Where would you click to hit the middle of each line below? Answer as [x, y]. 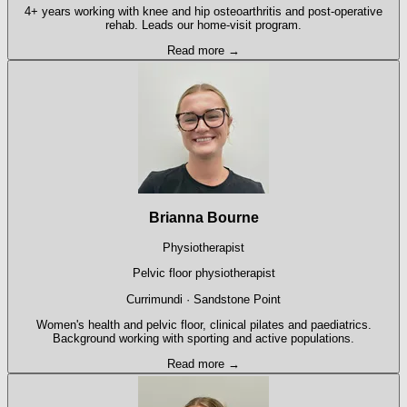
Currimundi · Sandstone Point [203, 299]
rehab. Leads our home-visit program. [203, 25]
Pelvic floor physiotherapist [203, 273]
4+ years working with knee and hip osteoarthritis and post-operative [203, 11]
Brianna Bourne [203, 218]
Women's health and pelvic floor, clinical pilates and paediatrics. [203, 325]
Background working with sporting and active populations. [203, 338]
